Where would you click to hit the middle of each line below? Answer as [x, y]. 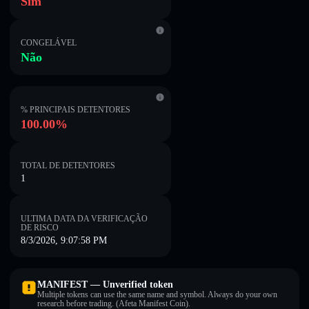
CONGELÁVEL [49, 43]
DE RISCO [40, 228]
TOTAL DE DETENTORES [68, 166]
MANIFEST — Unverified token [105, 285]
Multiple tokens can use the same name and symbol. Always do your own [157, 295]
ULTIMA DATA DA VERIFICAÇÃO [84, 219]
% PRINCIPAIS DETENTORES [76, 110]
